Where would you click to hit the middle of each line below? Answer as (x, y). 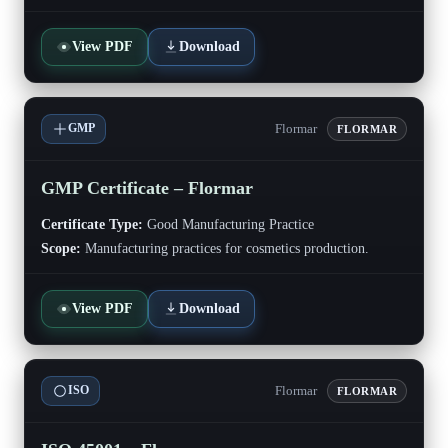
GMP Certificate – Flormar (147, 187)
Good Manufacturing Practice (228, 224)
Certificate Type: (92, 224)
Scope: (61, 248)
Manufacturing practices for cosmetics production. (225, 248)
